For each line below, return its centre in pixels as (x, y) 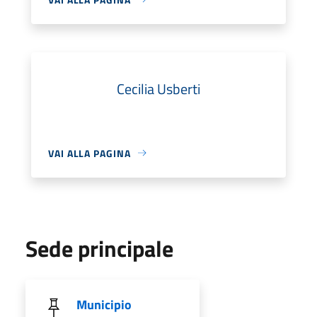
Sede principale (99, 248)
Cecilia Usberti (158, 88)
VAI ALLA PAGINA (90, 153)
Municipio (104, 304)
